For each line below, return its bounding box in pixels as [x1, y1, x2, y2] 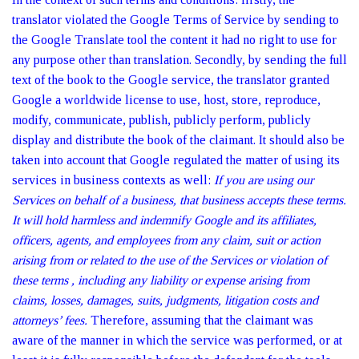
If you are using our [214, 173, 313, 187]
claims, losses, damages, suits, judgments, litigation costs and [12, 293, 318, 307]
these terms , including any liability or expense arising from [12, 273, 309, 287]
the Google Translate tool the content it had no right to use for [12, 33, 337, 46]
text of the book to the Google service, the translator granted [12, 73, 329, 87]
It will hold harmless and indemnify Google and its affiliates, [12, 213, 317, 227]
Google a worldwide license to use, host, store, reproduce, [12, 93, 321, 107]
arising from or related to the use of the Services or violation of [12, 253, 327, 267]
